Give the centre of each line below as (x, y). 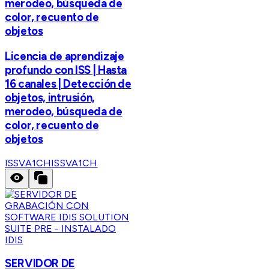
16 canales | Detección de (68, 83)
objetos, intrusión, (50, 97)
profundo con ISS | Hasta (66, 70)
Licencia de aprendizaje (65, 56)
